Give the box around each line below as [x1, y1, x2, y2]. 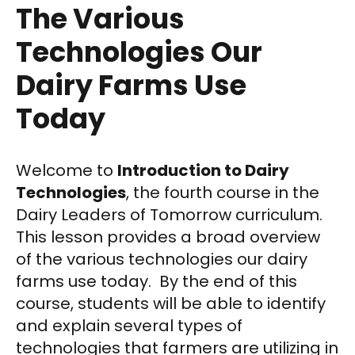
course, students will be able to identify [16, 292, 326, 315]
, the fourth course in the [126, 181, 319, 204]
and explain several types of [16, 315, 242, 337]
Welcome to [16, 159, 117, 181]
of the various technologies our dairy [16, 248, 307, 270]
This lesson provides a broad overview [16, 226, 320, 248]
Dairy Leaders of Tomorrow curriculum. [16, 204, 323, 226]
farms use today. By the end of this [16, 270, 297, 292]
